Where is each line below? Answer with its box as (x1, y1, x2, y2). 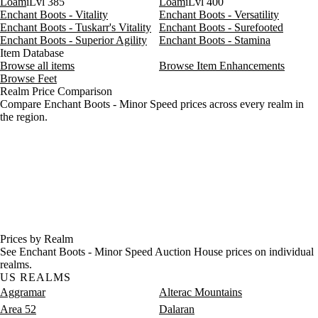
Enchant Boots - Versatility (159, 9, 279, 21)
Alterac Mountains (159, 286, 242, 298)
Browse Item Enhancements (159, 60, 285, 72)
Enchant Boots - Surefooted (159, 21, 283, 33)
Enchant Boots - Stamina (159, 34, 270, 46)
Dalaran (159, 303, 194, 315)
